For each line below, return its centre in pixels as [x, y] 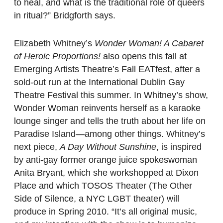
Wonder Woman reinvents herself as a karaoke [107, 108]
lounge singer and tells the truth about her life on [110, 121]
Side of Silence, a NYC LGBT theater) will [97, 199]
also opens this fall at [144, 56]
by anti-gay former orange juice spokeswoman [106, 160]
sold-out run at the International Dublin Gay [99, 82]
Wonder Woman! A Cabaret [149, 44]
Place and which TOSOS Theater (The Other [103, 186]
